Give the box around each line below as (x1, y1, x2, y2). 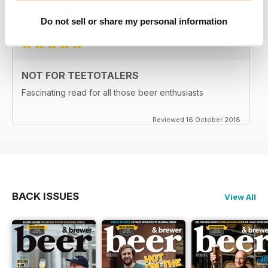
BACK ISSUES (12, 190, 79, 202)
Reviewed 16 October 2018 (153, 115, 240, 124)
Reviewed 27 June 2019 (163, 11, 240, 20)
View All (224, 191, 256, 202)
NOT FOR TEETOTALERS (22, 69, 139, 81)
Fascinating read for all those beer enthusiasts (22, 87, 203, 98)
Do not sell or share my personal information (41, 16, 227, 26)
